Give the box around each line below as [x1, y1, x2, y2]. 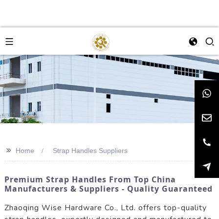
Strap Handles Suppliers [52, 147, 128, 154]
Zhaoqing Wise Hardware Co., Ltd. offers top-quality [4, 202, 207, 213]
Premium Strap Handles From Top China [4, 174, 176, 185]
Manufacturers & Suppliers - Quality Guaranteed [4, 183, 213, 194]
